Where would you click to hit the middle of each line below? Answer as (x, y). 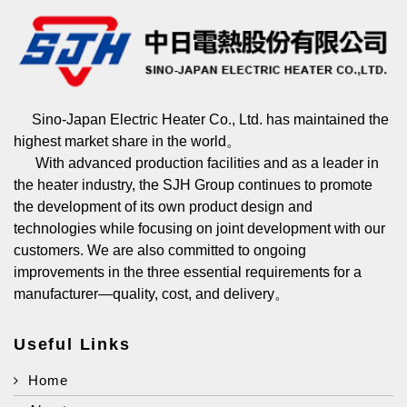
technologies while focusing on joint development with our (199, 228)
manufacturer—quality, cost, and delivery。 (151, 293)
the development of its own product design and (163, 206)
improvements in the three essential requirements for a (188, 272)
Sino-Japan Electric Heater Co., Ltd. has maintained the (210, 119)
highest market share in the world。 (127, 141)
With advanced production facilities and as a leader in (205, 163)
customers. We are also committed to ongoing (160, 250)
